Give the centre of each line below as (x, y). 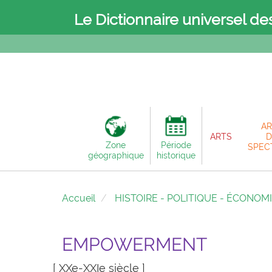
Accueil (79, 198)
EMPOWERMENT (134, 244)
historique (176, 155)
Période (176, 145)
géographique (116, 155)
